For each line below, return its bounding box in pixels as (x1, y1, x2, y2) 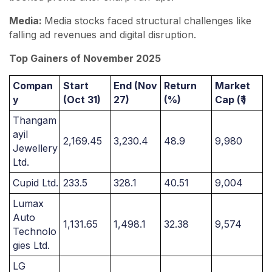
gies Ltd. (13, 239, 50, 251)
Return (164, 80, 197, 92)
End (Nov (114, 80, 157, 92)
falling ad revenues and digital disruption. (9, 29, 196, 41)
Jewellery (13, 142, 58, 154)
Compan (13, 80, 53, 92)
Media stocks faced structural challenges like (44, 15, 251, 27)
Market (215, 80, 250, 92)
